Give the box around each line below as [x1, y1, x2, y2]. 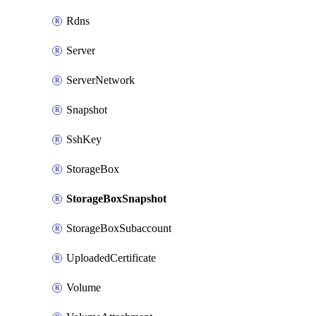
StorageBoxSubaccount [66, 222, 171, 234]
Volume [66, 281, 101, 293]
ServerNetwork [66, 74, 135, 86]
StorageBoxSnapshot [66, 193, 166, 205]
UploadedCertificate [66, 252, 156, 264]
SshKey [66, 133, 102, 145]
